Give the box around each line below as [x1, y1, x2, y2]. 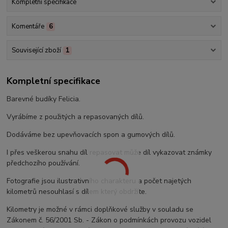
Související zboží [11, 45, 61, 55]
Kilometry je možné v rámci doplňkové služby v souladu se [7, 205, 194, 215]
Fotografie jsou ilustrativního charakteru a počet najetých [7, 176, 192, 186]
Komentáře [11, 21, 44, 31]
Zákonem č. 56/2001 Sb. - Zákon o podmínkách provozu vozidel [7, 215, 212, 225]
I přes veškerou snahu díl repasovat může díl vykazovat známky [7, 148, 212, 158]
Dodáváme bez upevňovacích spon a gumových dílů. [7, 130, 176, 140]
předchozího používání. [7, 158, 80, 168]
